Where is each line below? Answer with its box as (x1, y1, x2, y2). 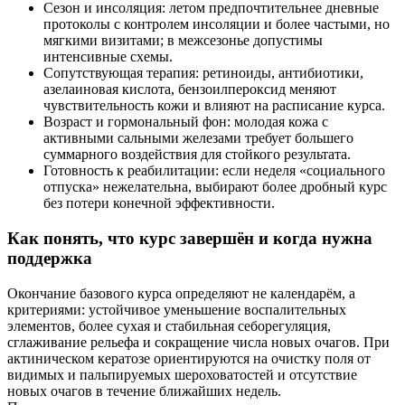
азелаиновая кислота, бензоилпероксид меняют (43, 81, 336, 98)
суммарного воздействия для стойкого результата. (43, 146, 351, 163)
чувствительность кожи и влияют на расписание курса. (43, 98, 385, 114)
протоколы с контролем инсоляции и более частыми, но (43, 16, 390, 33)
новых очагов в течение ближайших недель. (7, 382, 281, 399)
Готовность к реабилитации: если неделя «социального (43, 163, 385, 179)
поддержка (7, 248, 92, 268)
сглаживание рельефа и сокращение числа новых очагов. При (7, 334, 390, 350)
